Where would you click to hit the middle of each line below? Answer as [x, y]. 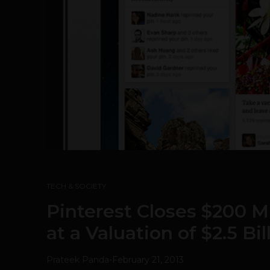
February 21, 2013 [148, 260]
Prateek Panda [78, 260]
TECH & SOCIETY [76, 186]
